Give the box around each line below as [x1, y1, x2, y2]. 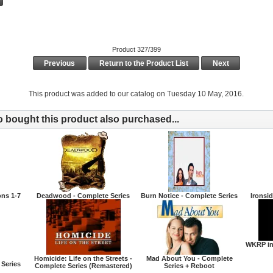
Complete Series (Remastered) [34, 261, 132, 269]
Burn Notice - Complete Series [141, 191, 238, 199]
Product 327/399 [112, 46, 161, 54]
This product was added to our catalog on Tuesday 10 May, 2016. [29, 89, 244, 98]
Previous [42, 58, 77, 68]
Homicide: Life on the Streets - [34, 254, 133, 262]
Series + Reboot [164, 261, 215, 269]
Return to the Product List [97, 58, 190, 68]
